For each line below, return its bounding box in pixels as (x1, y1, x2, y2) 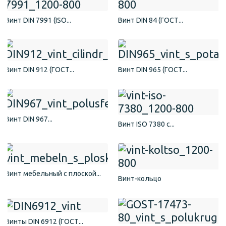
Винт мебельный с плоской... (5, 169, 101, 178)
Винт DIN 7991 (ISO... (5, 16, 71, 25)
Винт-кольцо (118, 175, 161, 183)
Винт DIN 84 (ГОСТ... (118, 16, 183, 25)
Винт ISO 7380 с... (118, 120, 175, 129)
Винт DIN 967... (5, 115, 52, 124)
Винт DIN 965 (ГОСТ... (118, 66, 187, 74)
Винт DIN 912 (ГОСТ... (5, 66, 74, 74)
